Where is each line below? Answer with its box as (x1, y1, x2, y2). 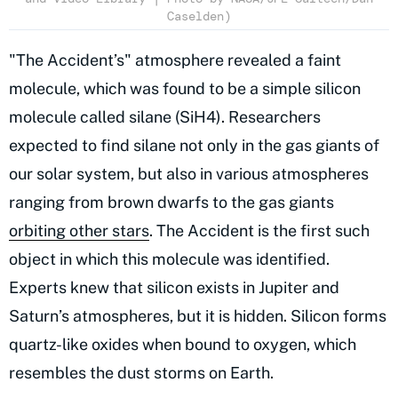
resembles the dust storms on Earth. (9, 363, 274, 383)
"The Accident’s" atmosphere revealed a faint (9, 51, 341, 70)
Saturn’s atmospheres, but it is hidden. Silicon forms (9, 306, 386, 326)
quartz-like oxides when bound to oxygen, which (9, 335, 356, 354)
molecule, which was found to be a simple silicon (9, 79, 361, 99)
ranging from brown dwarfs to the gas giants (9, 193, 334, 212)
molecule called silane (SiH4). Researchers (9, 107, 321, 127)
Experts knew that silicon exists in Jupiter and (9, 278, 339, 298)
